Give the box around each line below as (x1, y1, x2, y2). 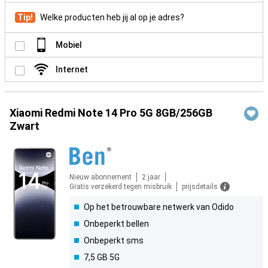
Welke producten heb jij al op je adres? (40, 13, 184, 23)
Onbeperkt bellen (84, 219, 149, 229)
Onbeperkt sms (84, 236, 144, 246)
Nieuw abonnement (69, 173, 132, 182)
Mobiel (56, 40, 82, 50)
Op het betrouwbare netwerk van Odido (84, 202, 234, 212)
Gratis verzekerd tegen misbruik (69, 182, 172, 191)
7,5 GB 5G (84, 252, 120, 263)
